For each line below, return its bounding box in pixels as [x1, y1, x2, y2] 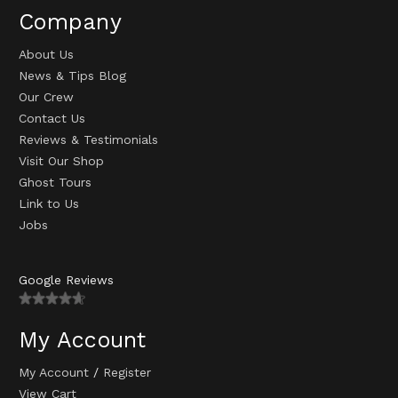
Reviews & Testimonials [19, 131, 158, 147]
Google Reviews [19, 272, 114, 287]
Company [19, 8, 122, 35]
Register [103, 364, 151, 379]
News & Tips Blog [19, 68, 126, 83]
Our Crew [19, 89, 74, 104]
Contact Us [19, 110, 85, 125]
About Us [19, 46, 74, 61]
